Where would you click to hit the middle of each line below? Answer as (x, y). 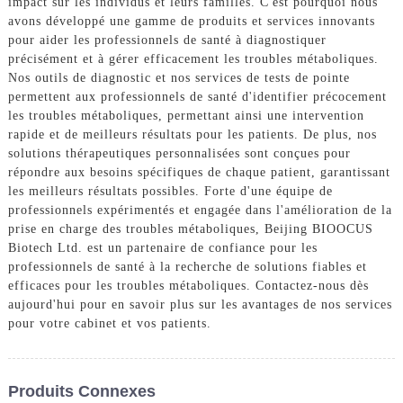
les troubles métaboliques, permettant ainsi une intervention (186, 116)
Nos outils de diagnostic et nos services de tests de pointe (179, 78)
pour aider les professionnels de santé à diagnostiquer (167, 40)
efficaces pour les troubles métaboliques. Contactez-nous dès (188, 286)
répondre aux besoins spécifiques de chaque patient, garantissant (199, 173)
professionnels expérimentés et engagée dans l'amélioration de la (200, 210)
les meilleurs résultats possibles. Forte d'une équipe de (170, 192)
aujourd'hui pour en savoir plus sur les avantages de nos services (200, 305)
